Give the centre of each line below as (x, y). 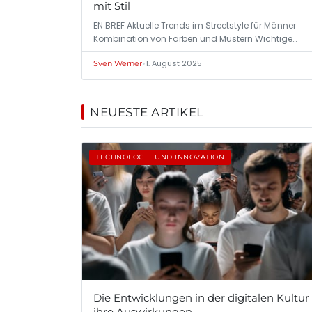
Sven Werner (118, 64)
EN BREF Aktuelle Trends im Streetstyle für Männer (195, 26)
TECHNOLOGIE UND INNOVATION (160, 157)
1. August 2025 (174, 64)
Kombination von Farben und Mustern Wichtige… (195, 39)
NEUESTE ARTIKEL (147, 112)
